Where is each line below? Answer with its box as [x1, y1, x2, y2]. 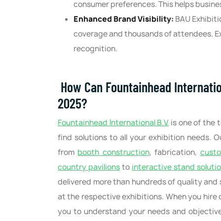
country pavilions [58, 162, 120, 173]
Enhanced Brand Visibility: [74, 14, 175, 25]
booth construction [77, 147, 149, 158]
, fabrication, [149, 147, 200, 158]
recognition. [74, 43, 117, 54]
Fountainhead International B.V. [58, 117, 169, 128]
